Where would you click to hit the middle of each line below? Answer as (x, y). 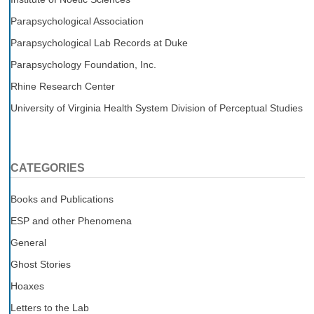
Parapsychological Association (77, 21)
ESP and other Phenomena (71, 220)
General (28, 242)
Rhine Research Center (62, 86)
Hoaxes (27, 286)
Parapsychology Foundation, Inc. (83, 64)
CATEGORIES (47, 168)
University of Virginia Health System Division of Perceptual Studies (156, 108)
